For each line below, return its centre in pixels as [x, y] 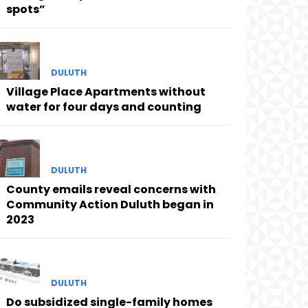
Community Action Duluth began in [110, 205]
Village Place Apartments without [106, 91]
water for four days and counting [103, 107]
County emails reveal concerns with [111, 190]
